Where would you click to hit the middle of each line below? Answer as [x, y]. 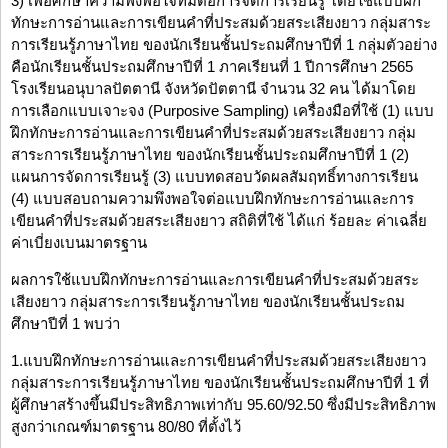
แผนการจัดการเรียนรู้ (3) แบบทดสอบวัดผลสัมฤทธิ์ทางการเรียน [214, 177]
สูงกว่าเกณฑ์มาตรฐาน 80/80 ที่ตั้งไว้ [126, 427]
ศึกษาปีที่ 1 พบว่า [65, 324]
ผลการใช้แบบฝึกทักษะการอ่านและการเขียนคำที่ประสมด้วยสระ [215, 280]
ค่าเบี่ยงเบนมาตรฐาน [79, 243]
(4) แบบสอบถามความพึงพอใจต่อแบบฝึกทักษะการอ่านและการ [212, 199]
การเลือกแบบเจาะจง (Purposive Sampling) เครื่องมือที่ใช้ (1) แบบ [222, 111]
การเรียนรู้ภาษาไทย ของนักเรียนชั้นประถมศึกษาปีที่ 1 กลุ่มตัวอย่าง [224, 45]
